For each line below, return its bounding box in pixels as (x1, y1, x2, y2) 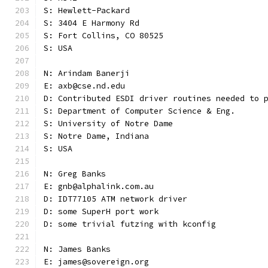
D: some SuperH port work (44, 206, 159, 217)
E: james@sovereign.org (44, 257, 149, 267)
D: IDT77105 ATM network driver (44, 194, 187, 204)
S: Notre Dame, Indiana (44, 131, 149, 141)
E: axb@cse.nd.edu (44, 81, 125, 91)
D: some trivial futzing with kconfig (44, 219, 216, 229)
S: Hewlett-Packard (44, 5, 130, 16)
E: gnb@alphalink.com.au (44, 181, 154, 191)
